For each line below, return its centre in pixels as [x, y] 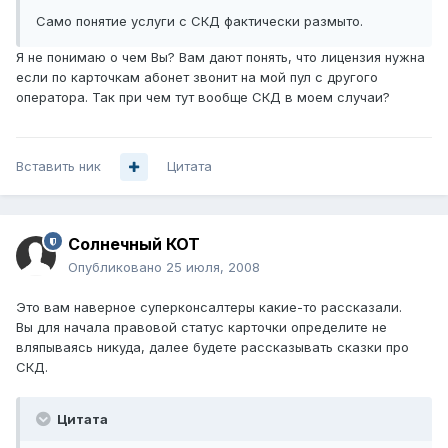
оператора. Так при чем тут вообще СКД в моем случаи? [203, 97]
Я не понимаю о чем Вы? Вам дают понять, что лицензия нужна [220, 57]
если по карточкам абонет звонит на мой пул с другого [197, 77]
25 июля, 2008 [213, 267]
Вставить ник [58, 166]
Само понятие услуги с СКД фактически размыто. [199, 21]
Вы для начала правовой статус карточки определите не [201, 327]
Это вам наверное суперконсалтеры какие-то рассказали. [209, 307]
